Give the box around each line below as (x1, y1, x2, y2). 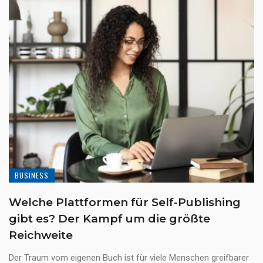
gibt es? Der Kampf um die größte (9, 212, 210, 226)
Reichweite (9, 228, 73, 242)
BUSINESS (15, 170, 49, 181)
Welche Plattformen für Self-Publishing (9, 195, 241, 210)
